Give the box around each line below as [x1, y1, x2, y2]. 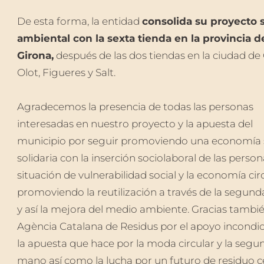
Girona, [16, 49, 54, 62]
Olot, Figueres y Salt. [16, 67, 115, 79]
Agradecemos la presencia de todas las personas [16, 101, 253, 113]
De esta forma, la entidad [16, 15, 142, 28]
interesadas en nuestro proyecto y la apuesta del [16, 118, 253, 130]
